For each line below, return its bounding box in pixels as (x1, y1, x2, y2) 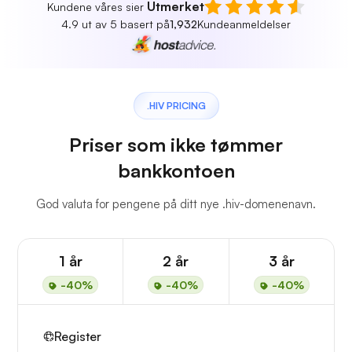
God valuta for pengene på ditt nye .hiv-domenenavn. (36, 196, 316, 212)
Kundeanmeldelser (197, 17, 291, 31)
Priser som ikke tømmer (69, 133, 283, 157)
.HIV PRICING (146, 100, 206, 112)
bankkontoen (117, 159, 235, 183)
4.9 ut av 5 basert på (61, 17, 170, 31)
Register (54, 328, 101, 345)
